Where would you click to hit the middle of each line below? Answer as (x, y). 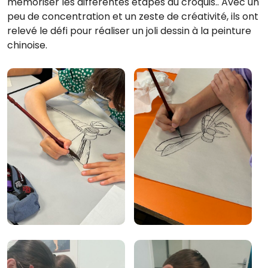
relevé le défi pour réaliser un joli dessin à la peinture (129, 31)
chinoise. (27, 45)
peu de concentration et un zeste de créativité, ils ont (133, 16)
